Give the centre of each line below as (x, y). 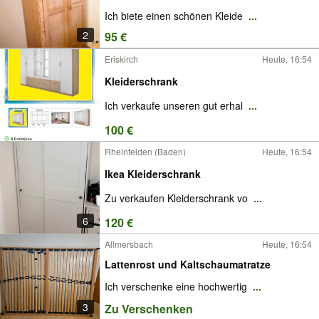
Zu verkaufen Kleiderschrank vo (178, 198)
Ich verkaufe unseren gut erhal (175, 106)
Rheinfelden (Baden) (145, 151)
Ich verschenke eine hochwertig (177, 287)
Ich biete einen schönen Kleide (175, 16)
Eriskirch (121, 59)
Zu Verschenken (149, 308)
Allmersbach (129, 244)
